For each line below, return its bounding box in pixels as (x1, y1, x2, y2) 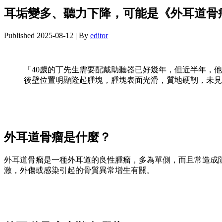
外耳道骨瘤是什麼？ (4, 130, 111, 144)
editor (90, 31, 108, 40)
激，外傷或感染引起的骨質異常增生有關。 (4, 166, 155, 174)
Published (4, 31, 35, 40)
